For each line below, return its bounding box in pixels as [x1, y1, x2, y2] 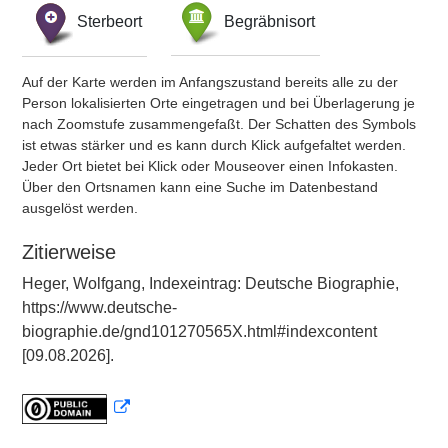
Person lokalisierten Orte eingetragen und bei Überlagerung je [22, 95, 415, 111]
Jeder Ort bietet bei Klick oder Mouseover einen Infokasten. [22, 158, 398, 174]
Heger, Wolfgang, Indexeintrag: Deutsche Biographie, [22, 275, 399, 292]
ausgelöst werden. [22, 200, 138, 216]
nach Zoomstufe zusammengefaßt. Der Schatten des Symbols [22, 116, 416, 132]
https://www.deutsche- [22, 299, 177, 316]
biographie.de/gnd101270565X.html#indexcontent [22, 323, 377, 340]
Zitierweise [22, 241, 116, 263]
